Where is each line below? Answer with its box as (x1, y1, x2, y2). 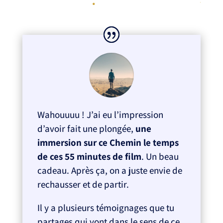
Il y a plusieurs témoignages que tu (37, 201, 174, 214)
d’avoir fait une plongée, (37, 122, 135, 134)
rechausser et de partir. (37, 178, 129, 190)
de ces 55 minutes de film (37, 150, 141, 162)
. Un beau (141, 150, 179, 162)
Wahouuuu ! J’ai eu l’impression (37, 108, 163, 120)
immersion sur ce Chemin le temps (37, 136, 179, 148)
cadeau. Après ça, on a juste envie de (37, 164, 182, 176)
